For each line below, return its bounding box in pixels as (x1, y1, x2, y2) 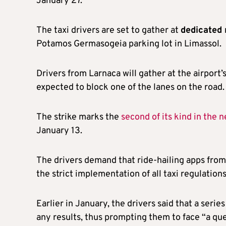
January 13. (36, 125, 82, 137)
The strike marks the (36, 111, 121, 123)
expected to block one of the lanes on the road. (36, 81, 224, 93)
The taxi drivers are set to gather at (36, 24, 181, 36)
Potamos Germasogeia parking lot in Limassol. (36, 38, 221, 50)
